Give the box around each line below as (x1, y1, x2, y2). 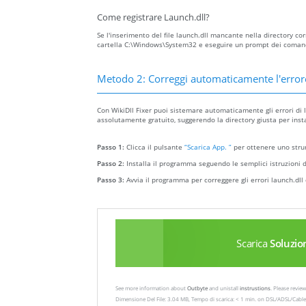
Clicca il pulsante (126, 142, 184, 152)
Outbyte (187, 284, 208, 292)
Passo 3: (97, 175, 126, 185)
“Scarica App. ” (184, 142, 232, 152)
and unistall (208, 284, 240, 292)
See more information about (115, 284, 187, 292)
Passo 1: (97, 142, 126, 152)
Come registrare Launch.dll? (97, 12, 210, 24)
